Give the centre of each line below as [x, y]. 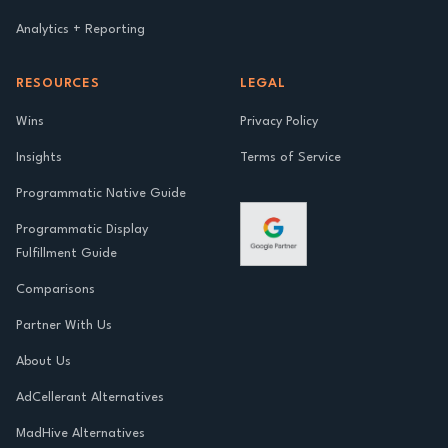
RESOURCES [58, 83]
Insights [39, 157]
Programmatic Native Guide [101, 193]
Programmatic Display [82, 229]
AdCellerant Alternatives [90, 397]
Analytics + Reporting [80, 29]
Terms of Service [290, 157]
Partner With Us [64, 325]
